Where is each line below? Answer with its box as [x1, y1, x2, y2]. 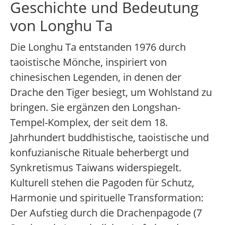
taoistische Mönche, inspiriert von [10, 55, 167, 69]
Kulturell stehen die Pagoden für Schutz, [10, 176, 194, 190]
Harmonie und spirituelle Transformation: [10, 191, 203, 205]
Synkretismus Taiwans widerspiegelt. [10, 161, 181, 175]
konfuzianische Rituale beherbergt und [10, 146, 189, 160]
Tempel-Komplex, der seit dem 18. [10, 116, 168, 130]
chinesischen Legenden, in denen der [10, 70, 181, 84]
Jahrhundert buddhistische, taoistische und [10, 131, 209, 145]
